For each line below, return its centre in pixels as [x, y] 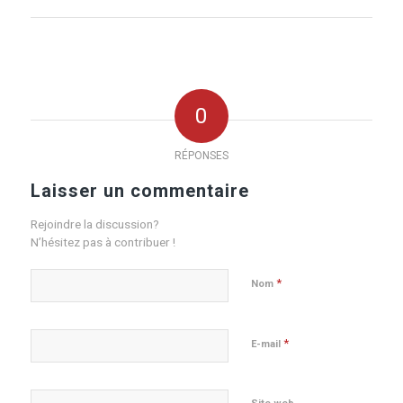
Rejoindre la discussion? [94, 224]
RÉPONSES [201, 155]
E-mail [267, 344]
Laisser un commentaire [139, 190]
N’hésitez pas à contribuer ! [103, 242]
